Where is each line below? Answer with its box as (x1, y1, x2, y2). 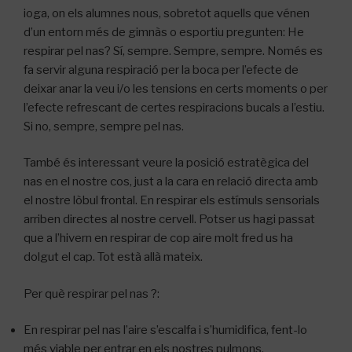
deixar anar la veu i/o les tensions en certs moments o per (24, 81, 328, 96)
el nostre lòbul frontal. (24, 193, 140, 207)
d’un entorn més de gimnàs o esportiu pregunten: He (24, 24, 304, 39)
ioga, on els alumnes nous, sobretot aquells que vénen (24, 5, 310, 20)
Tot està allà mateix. (97, 250, 203, 264)
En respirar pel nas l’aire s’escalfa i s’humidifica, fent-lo (24, 323, 307, 337)
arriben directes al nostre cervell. (24, 212, 199, 226)
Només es (267, 43, 323, 58)
